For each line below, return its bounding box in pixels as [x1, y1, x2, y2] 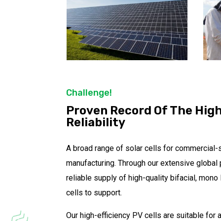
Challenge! [66, 87, 112, 98]
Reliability [66, 115, 126, 129]
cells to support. [66, 187, 122, 197]
